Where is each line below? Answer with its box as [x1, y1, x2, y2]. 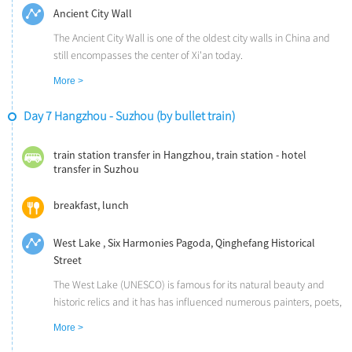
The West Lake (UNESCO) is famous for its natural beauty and [53, 278, 324, 292]
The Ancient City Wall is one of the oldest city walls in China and [53, 31, 330, 46]
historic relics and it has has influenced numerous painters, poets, [53, 295, 342, 310]
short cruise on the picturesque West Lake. [53, 330, 241, 344]
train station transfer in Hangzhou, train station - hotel [53, 148, 306, 163]
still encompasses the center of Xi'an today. [53, 49, 243, 63]
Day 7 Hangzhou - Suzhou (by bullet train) [24, 108, 235, 125]
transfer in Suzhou [53, 162, 139, 177]
